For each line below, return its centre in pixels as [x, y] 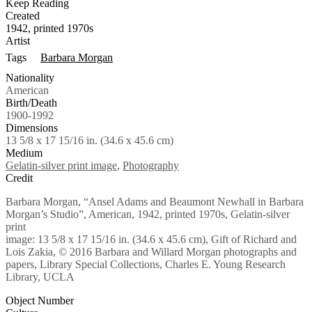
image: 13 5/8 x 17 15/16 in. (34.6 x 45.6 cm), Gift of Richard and [151, 240]
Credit [19, 178]
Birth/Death [31, 103]
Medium [24, 153]
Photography [151, 166]
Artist [18, 40]
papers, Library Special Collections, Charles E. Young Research [146, 265]
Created [23, 15]
